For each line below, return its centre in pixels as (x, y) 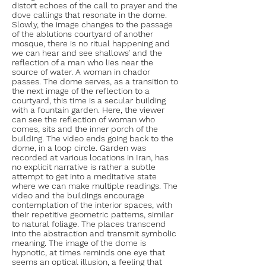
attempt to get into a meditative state (84, 176)
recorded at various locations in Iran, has (90, 157)
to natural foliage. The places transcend (89, 224)
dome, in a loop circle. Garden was (79, 148)
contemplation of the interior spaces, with (92, 205)
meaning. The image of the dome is (79, 243)
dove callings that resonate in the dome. (89, 15)
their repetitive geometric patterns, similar (93, 214)
